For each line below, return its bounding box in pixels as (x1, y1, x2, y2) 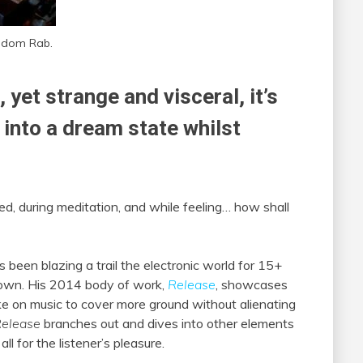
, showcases (216, 275, 288, 293)
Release (168, 275, 216, 293)
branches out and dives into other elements (41, 314, 294, 331)
